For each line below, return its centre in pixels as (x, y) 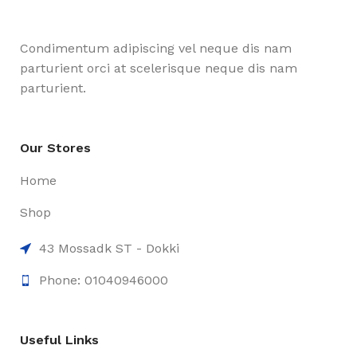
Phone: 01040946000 (104, 280)
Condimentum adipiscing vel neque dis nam (156, 49)
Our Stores (55, 148)
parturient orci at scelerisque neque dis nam (159, 69)
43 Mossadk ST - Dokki (109, 249)
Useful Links (59, 340)
